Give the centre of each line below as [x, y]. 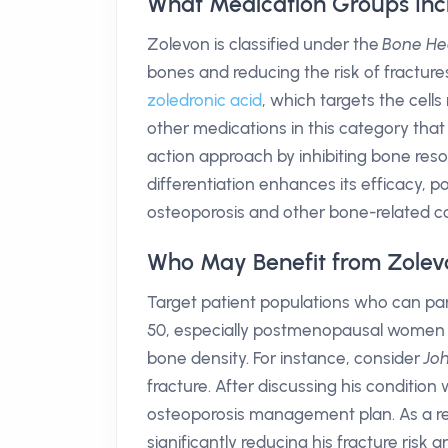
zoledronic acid [204, 100]
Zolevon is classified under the [265, 44]
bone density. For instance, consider [285, 358]
